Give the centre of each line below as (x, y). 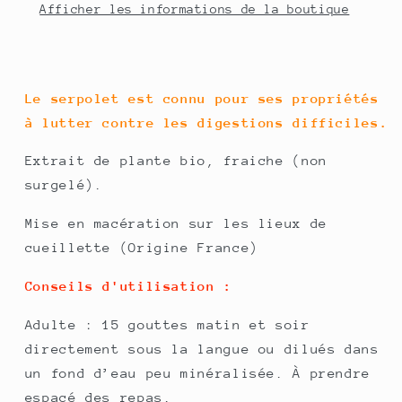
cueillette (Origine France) (141, 248)
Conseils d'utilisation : (128, 285)
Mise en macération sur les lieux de (176, 223)
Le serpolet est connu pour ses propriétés (202, 98)
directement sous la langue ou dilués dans (202, 348)
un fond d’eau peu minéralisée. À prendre (197, 372)
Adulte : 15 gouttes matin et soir (167, 324)
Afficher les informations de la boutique (195, 9)
